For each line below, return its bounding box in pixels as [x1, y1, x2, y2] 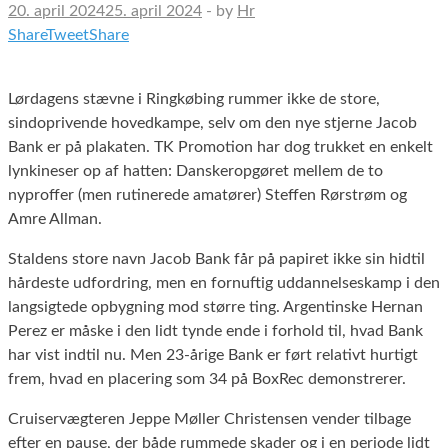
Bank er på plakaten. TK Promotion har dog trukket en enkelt [8, 138, 433, 155]
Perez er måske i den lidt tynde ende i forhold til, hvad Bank [8, 322, 423, 339]
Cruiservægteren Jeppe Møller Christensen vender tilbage [8, 410, 411, 427]
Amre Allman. [8, 210, 102, 227]
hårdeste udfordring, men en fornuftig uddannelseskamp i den [8, 274, 440, 291]
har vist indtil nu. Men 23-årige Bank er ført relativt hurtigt [8, 346, 418, 363]
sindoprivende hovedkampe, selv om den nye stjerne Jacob [8, 114, 417, 131]
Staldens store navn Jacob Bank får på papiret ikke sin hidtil [8, 250, 425, 267]
